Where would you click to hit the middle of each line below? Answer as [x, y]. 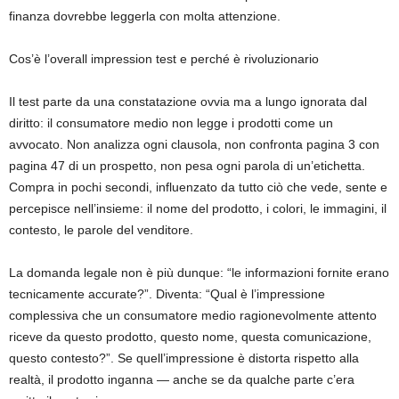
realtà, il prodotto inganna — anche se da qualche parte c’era [182, 379]
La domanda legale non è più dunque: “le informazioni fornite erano [199, 272]
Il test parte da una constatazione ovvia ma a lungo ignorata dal [188, 101]
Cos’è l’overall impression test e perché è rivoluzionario [164, 58]
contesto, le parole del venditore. [101, 229]
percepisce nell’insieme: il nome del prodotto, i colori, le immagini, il [198, 208]
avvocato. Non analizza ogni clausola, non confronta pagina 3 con [194, 144]
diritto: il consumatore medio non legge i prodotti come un [171, 122]
